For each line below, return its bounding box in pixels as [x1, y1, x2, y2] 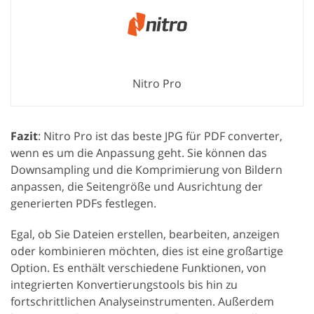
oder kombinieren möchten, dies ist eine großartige [11, 243, 283, 259]
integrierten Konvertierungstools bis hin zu [11, 276, 238, 292]
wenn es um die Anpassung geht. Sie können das [11, 144, 267, 161]
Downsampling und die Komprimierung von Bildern [11, 161, 282, 177]
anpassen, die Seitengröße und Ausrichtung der [11, 178, 263, 194]
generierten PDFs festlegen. [11, 195, 156, 211]
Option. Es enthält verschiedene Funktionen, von [11, 259, 266, 275]
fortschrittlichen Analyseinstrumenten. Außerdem [11, 293, 274, 309]
